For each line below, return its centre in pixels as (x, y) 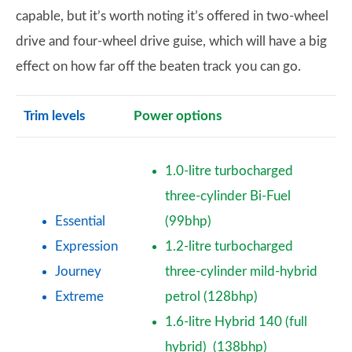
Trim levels (54, 116)
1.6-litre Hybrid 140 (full (236, 322)
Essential (80, 221)
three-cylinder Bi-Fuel (228, 196)
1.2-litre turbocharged (229, 246)
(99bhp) (188, 221)
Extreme (79, 297)
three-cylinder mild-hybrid (241, 271)
